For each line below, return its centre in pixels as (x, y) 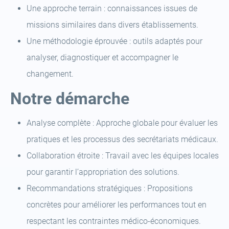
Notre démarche (70, 99)
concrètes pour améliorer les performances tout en (117, 205)
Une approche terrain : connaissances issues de (112, 8)
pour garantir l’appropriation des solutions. (103, 172)
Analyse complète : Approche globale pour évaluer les (122, 123)
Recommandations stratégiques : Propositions (110, 188)
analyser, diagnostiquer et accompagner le (102, 58)
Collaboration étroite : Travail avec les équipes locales (123, 156)
